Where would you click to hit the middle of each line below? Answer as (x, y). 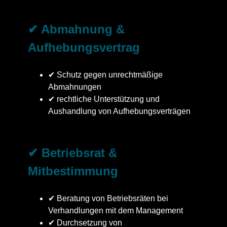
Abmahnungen (75, 87)
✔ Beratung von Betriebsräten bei (108, 198)
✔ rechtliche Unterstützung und (104, 99)
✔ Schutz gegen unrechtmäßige (105, 74)
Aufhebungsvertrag (84, 47)
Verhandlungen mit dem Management (116, 210)
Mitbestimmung (73, 171)
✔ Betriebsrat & (72, 153)
